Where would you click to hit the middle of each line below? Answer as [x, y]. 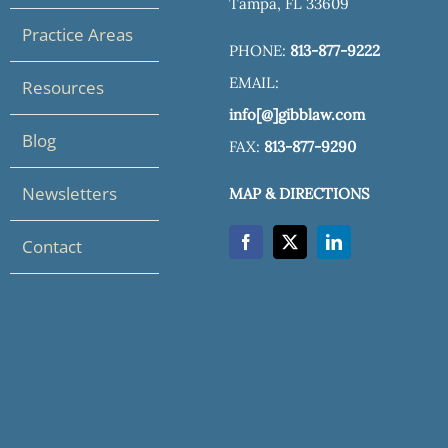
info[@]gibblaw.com [297, 114]
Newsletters [69, 193]
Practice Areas [77, 34]
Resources [63, 87]
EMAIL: [254, 82]
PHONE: [259, 50]
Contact [52, 246]
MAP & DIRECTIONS [299, 193]
